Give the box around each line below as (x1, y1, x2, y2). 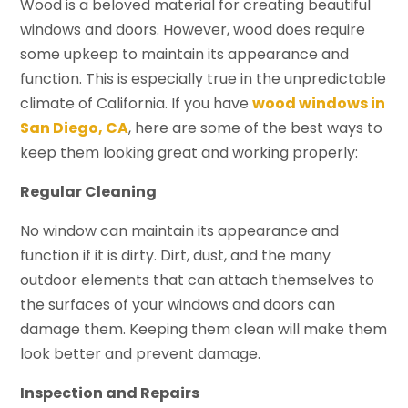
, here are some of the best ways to (128, 117, 383, 139)
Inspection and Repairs (20, 382, 200, 404)
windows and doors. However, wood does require (20, 19, 366, 41)
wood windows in (252, 93, 386, 115)
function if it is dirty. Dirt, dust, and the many (20, 245, 331, 267)
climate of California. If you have (20, 93, 253, 115)
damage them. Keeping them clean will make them (20, 319, 388, 341)
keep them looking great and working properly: (20, 142, 359, 164)
